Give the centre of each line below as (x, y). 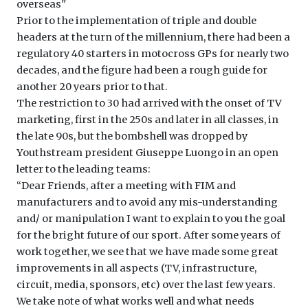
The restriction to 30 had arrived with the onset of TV (149, 103)
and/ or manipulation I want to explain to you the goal (151, 219)
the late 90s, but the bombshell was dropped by (132, 136)
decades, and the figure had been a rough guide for (142, 70)
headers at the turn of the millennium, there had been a (153, 37)
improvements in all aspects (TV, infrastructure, (136, 268)
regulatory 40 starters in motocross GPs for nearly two (153, 54)
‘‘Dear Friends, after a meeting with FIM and (126, 186)
